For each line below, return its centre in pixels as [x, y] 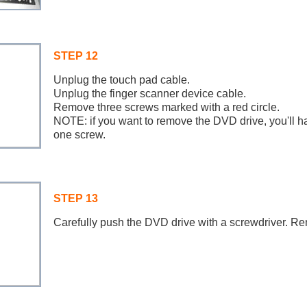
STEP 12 [75, 56]
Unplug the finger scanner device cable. [149, 94]
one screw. [79, 135]
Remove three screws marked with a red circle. [166, 107]
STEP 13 [75, 198]
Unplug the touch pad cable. [121, 80]
